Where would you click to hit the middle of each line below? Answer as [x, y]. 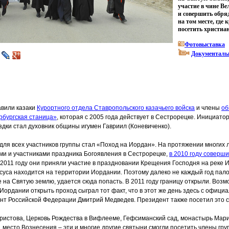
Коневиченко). [151, 126]
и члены [208, 108]
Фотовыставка [205, 44]
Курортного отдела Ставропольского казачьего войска [116, 108]
